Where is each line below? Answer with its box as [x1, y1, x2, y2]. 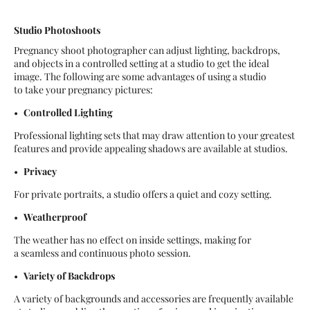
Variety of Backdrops [24, 269, 115, 283]
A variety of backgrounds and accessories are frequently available [14, 292, 293, 306]
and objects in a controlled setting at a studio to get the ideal [14, 57, 269, 71]
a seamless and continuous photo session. [14, 246, 191, 260]
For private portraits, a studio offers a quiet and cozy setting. [14, 188, 272, 201]
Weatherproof [24, 210, 86, 224]
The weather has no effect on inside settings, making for [14, 233, 251, 247]
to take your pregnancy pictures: [14, 83, 153, 97]
